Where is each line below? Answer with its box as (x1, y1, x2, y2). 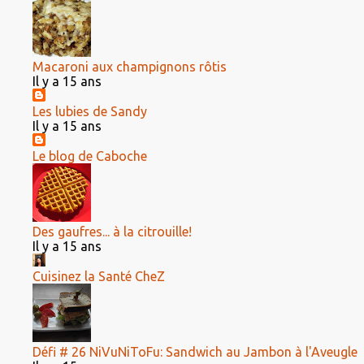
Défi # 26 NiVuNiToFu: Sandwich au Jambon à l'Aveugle (32, 344, 357, 359)
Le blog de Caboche (32, 149, 147, 163)
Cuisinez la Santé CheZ (32, 269, 165, 284)
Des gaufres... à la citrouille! (32, 224, 192, 239)
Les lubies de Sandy (32, 104, 147, 119)
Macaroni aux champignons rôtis (32, 59, 227, 74)
